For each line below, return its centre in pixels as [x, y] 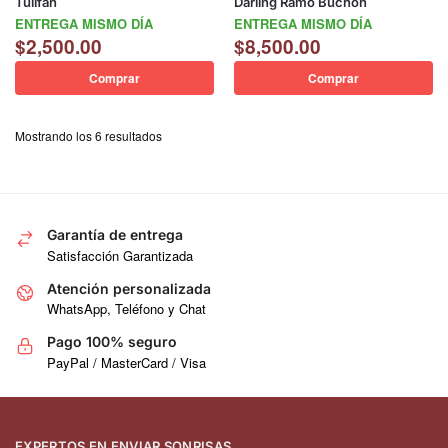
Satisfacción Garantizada [120, 255]
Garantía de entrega [115, 235]
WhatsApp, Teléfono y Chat [126, 309]
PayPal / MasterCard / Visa [126, 362]
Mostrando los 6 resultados [88, 136]
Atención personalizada [129, 288]
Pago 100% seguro [112, 342]
